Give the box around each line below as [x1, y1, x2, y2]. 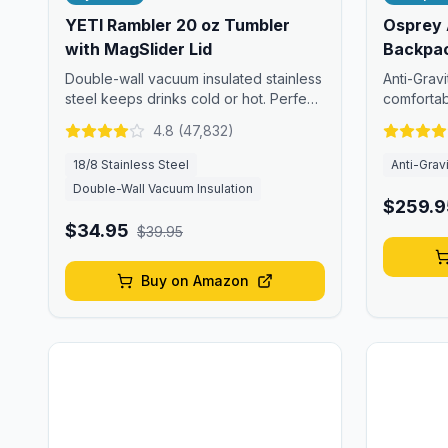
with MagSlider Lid [65, 39, 212, 59]
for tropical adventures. [65, 110, 219, 127]
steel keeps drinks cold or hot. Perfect [65, 90, 319, 107]
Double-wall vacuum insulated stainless [65, 70, 322, 87]
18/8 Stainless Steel [73, 157, 189, 172]
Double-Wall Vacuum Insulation [73, 181, 253, 196]
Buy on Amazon [141, 272, 249, 289]
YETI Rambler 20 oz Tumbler [65, 15, 290, 35]
